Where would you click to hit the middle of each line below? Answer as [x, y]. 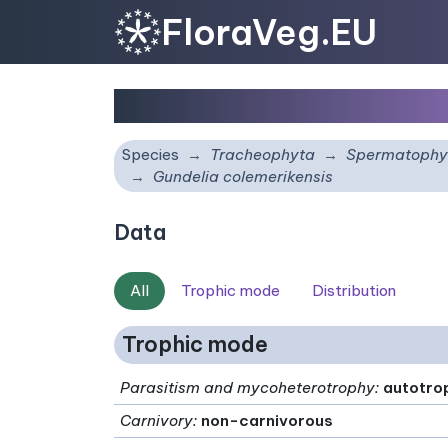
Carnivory [157, 420]
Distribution [354, 290]
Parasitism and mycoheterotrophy [248, 387]
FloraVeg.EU [269, 31]
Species [150, 154]
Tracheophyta [262, 154]
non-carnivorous [267, 420]
